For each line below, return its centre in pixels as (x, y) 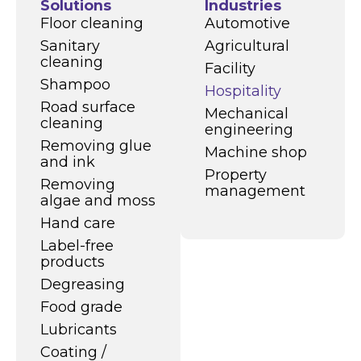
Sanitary (70, 45)
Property (236, 174)
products (73, 261)
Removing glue (96, 145)
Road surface (88, 106)
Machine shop (256, 151)
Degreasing (83, 284)
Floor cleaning (92, 23)
